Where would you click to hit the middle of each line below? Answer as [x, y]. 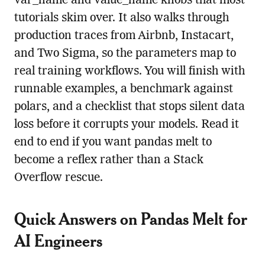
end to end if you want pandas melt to [113, 143]
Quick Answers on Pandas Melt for [130, 219]
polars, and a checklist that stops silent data [129, 107]
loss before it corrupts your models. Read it [126, 125]
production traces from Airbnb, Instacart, [124, 36]
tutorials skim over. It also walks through [121, 19]
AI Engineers [58, 241]
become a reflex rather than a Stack [109, 161]
